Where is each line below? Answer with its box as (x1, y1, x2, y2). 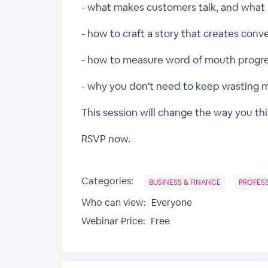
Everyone (149, 196, 192, 209)
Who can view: (81, 196, 146, 209)
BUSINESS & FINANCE (149, 178, 221, 187)
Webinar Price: (81, 215, 145, 227)
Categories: (81, 175, 133, 187)
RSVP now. (81, 132, 130, 145)
